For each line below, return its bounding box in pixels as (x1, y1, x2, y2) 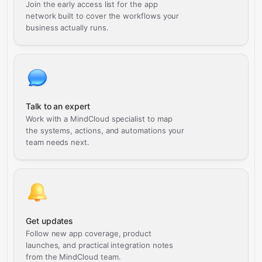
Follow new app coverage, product (26, 229, 151, 238)
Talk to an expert (26, 101, 90, 111)
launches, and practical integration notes (26, 240, 174, 250)
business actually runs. (26, 23, 109, 32)
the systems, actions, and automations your (26, 126, 185, 135)
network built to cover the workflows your (26, 11, 180, 20)
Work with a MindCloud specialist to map (26, 114, 173, 123)
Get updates (26, 216, 74, 226)
